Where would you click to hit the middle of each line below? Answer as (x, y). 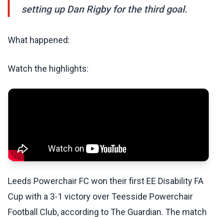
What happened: (39, 40)
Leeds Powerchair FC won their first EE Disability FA (106, 181)
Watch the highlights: (48, 69)
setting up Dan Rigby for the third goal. (104, 9)
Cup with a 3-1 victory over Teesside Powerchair (100, 197)
